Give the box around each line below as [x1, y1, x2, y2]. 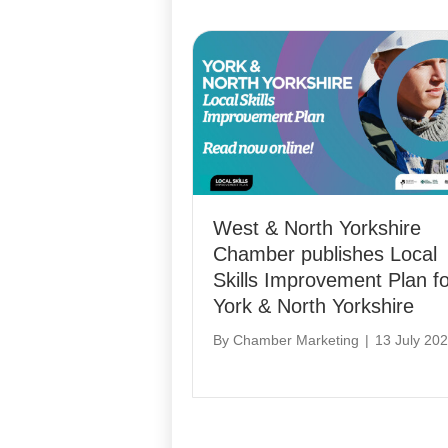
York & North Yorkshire [213, 294, 414, 317]
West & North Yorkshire [213, 216, 421, 239]
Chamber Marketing [233, 331, 359, 348]
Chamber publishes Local [213, 242, 437, 265]
